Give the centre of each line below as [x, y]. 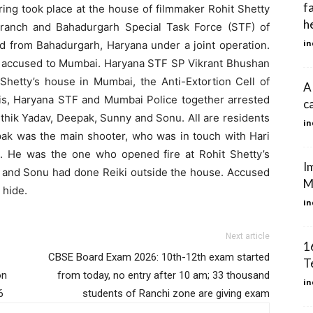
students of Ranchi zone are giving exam [176, 293]
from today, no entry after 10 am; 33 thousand [163, 275]
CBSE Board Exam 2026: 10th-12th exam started [159, 257]
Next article [248, 236]
